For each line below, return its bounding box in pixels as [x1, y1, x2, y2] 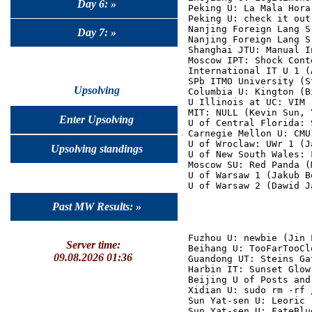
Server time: [66, 239, 120, 251]
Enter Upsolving [59, 113, 134, 125]
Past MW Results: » [52, 200, 141, 212]
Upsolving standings [51, 142, 143, 155]
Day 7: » [77, 26, 116, 39]
